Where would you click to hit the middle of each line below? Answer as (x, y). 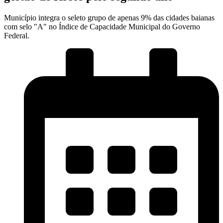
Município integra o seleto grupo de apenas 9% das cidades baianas (109, 17)
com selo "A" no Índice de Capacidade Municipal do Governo (102, 26)
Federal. (17, 35)
